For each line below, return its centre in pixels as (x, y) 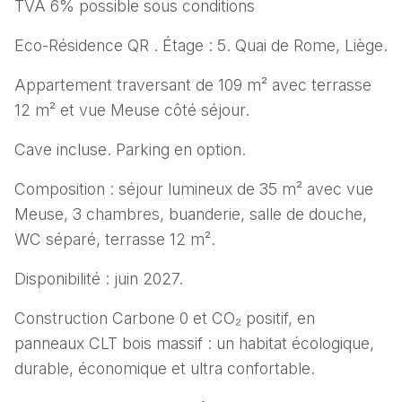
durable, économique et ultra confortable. (165, 369)
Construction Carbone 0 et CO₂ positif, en (165, 319)
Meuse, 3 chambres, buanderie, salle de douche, (191, 214)
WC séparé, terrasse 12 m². (115, 240)
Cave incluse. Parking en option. (130, 150)
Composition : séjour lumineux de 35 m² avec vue (194, 189)
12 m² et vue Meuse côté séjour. (132, 110)
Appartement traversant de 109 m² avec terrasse (193, 85)
